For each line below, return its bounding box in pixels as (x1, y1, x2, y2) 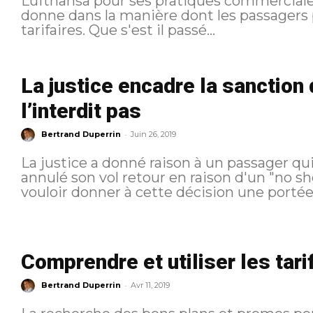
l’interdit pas (20, 98, 141, 123)
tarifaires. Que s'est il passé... (88, 21, 215, 38)
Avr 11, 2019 (130, 280, 170, 291)
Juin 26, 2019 (130, 129, 176, 139)
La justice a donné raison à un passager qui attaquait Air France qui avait (20, 154, 91, 171)
